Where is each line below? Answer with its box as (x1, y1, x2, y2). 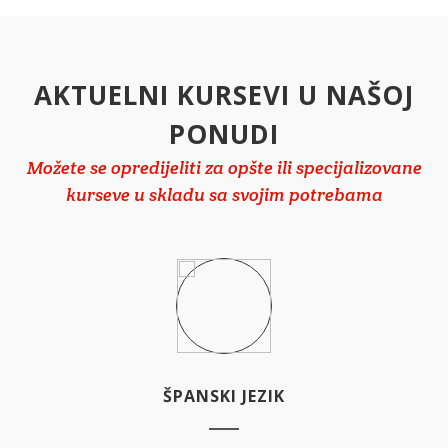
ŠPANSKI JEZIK (163, 384, 285, 407)
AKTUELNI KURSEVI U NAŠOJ (34, 76, 414, 113)
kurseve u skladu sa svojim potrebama (65, 182, 383, 206)
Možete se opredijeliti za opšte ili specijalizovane (26, 155, 422, 179)
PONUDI (169, 115, 279, 152)
